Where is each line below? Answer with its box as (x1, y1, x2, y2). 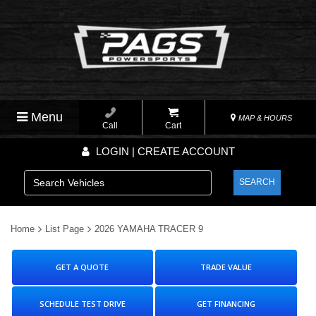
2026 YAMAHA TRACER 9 (95, 224, 203, 235)
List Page (45, 224, 84, 235)
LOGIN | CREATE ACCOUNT (92, 145, 235, 158)
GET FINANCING (196, 298, 255, 310)
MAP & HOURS (236, 114, 292, 123)
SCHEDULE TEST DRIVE (39, 298, 126, 310)
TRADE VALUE (200, 262, 252, 273)
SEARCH (239, 177, 275, 188)
